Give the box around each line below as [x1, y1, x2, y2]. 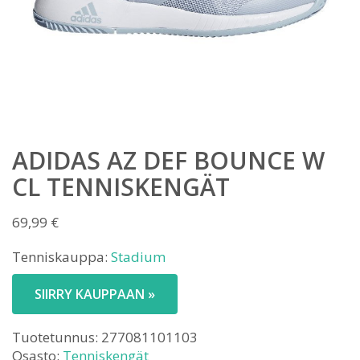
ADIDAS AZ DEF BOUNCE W [12, 144, 325, 177]
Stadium [111, 247, 166, 266]
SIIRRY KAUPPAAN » [35, 285, 155, 303]
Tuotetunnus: [12, 328, 101, 346]
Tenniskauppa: [12, 247, 111, 266]
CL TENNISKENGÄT [12, 170, 230, 203]
